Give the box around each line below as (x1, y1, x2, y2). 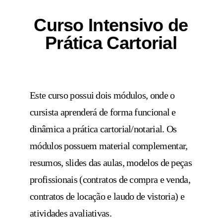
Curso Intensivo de (34, 15, 188, 36)
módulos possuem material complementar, (30, 140, 188, 152)
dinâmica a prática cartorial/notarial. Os (30, 123, 177, 135)
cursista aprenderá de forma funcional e (30, 107, 176, 118)
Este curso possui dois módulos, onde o (30, 90, 175, 101)
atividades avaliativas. (30, 208, 111, 219)
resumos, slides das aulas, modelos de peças (30, 157, 192, 168)
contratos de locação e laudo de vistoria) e (30, 191, 184, 202)
